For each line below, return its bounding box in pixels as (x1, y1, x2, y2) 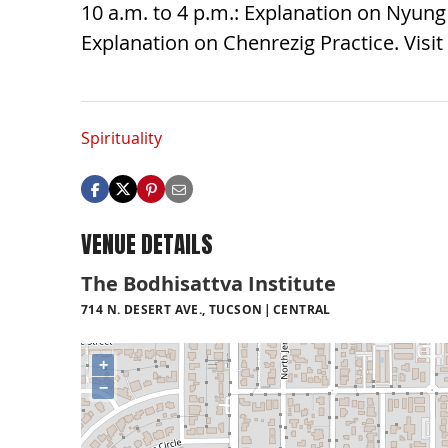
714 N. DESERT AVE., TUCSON (81, 300, 263, 318)
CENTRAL (272, 300, 331, 318)
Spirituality (81, 127, 162, 150)
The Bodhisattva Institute (81, 269, 336, 297)
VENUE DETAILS (81, 227, 213, 263)
